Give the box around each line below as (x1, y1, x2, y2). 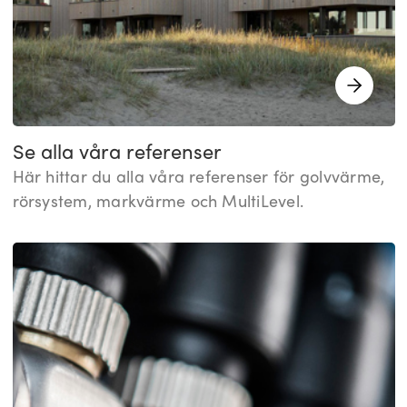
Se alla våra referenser (12, 136, 222, 164)
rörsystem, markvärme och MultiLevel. (12, 189, 304, 212)
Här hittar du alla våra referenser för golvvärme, (12, 164, 385, 187)
